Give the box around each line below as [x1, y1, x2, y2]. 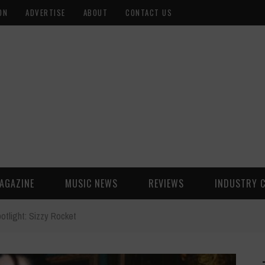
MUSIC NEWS [65, 176, 118, 190]
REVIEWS [148, 176, 184, 190]
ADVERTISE [25, 7, 66, 18]
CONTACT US [125, 7, 172, 18]
